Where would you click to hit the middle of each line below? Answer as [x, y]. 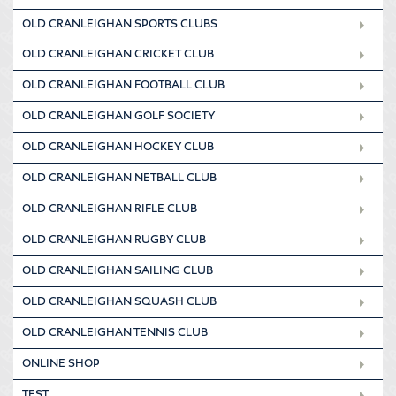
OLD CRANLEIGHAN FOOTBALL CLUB [123, 85]
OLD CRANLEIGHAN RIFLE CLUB [110, 209]
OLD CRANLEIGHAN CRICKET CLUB [118, 54]
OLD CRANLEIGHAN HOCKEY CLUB [118, 147]
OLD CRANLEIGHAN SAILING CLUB [118, 271]
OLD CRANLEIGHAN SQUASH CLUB [119, 302]
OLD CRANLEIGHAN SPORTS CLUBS [120, 24]
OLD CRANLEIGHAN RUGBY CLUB [114, 240]
